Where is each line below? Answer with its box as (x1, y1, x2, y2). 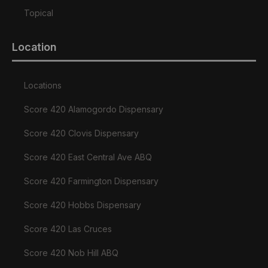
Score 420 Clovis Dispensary (24, 128, 139, 139)
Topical (24, 8, 53, 19)
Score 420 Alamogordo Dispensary (24, 104, 163, 115)
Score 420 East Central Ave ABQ (24, 152, 152, 163)
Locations (24, 80, 62, 91)
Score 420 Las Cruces (24, 224, 112, 234)
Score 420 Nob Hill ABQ (24, 248, 118, 258)
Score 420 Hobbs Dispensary (24, 200, 141, 211)
